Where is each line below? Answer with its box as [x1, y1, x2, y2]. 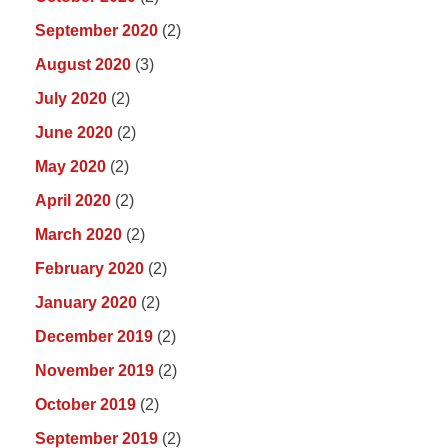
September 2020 [35, 22, 158, 40]
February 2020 [35, 260, 144, 278]
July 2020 [35, 90, 107, 108]
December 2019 [35, 328, 153, 346]
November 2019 [35, 362, 154, 380]
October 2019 [35, 396, 136, 414]
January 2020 [35, 294, 137, 312]
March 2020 [35, 226, 122, 244]
